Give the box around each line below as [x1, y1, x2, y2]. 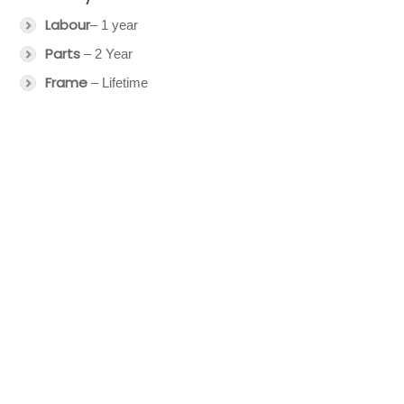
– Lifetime [91, 75, 148, 90]
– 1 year [90, 17, 138, 32]
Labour [45, 15, 90, 34]
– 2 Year [84, 46, 133, 61]
